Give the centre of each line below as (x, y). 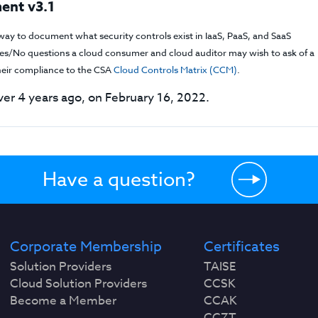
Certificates (241, 247)
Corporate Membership (86, 247)
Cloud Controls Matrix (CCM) (176, 70)
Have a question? (119, 179)
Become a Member (64, 301)
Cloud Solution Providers (79, 284)
